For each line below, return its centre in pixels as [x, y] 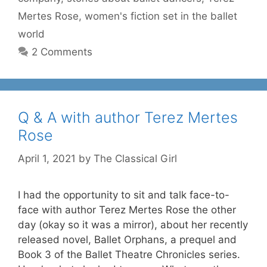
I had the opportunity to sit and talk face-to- [124, 195]
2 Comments [62, 52]
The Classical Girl [135, 158]
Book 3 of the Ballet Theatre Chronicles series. [129, 254]
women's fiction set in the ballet [161, 16]
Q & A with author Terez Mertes [128, 117]
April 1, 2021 [47, 158]
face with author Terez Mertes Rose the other [127, 209]
